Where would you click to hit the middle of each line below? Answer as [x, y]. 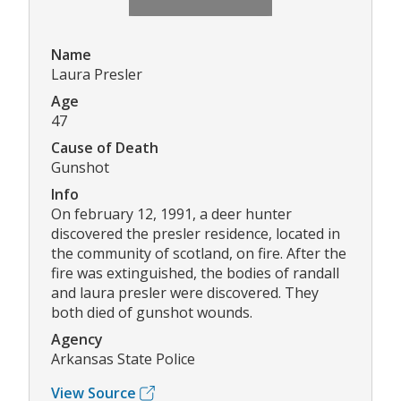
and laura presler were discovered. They [185, 293]
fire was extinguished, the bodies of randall [195, 273]
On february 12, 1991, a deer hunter [171, 214]
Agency [77, 340]
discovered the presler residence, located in [196, 234]
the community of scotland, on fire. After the [199, 254]
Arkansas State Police [123, 359]
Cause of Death [105, 148]
